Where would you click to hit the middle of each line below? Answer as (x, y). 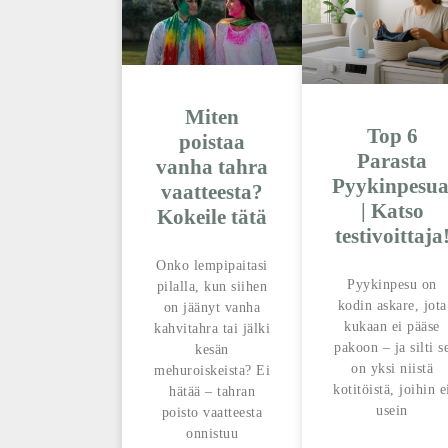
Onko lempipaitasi (212, 266)
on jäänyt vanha (212, 308)
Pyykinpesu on (392, 284)
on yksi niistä (392, 368)
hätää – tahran (212, 392)
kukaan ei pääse (392, 326)
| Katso (392, 210)
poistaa (212, 142)
